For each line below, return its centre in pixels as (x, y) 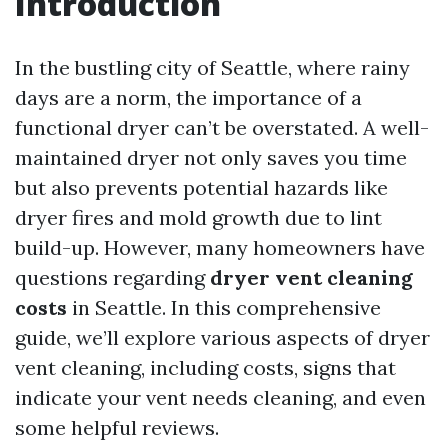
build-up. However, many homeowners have (220, 247)
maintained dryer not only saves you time (211, 157)
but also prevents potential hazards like (201, 187)
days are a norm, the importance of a (188, 97)
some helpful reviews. (117, 427)
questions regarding (112, 277)
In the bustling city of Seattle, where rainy (212, 67)
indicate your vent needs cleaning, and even (220, 397)
